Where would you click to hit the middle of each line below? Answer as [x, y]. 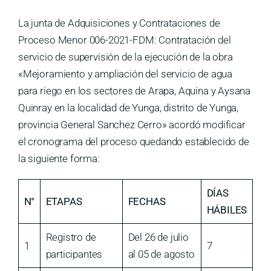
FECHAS [147, 202]
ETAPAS [64, 202]
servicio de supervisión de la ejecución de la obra [126, 57]
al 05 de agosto [161, 254]
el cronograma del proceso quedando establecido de [134, 142]
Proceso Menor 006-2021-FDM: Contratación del [125, 40]
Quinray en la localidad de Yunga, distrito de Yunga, [129, 108]
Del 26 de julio [158, 237]
